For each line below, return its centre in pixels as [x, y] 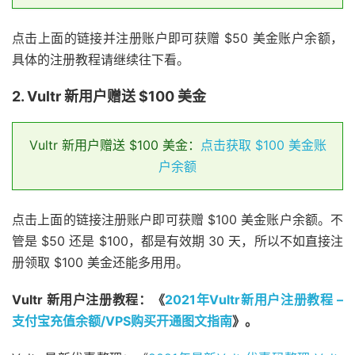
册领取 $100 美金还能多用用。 [100, 263]
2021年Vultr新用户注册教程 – [254, 300]
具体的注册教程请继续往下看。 [101, 60]
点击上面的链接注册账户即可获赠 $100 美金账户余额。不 [177, 220]
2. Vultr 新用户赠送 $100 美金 [109, 97]
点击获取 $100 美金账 [263, 145]
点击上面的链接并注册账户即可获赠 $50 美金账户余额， [177, 38]
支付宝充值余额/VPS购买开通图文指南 [122, 321]
